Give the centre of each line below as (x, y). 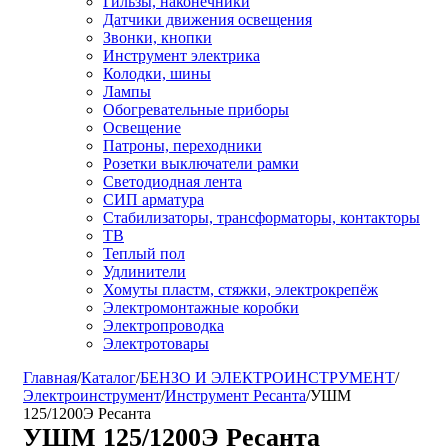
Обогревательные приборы (196, 109)
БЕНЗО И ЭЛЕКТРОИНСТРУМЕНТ (267, 377)
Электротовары (156, 343)
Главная (50, 377)
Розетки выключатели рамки (201, 163)
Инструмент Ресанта (235, 395)
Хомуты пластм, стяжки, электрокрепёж (240, 289)
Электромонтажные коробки (201, 307)
